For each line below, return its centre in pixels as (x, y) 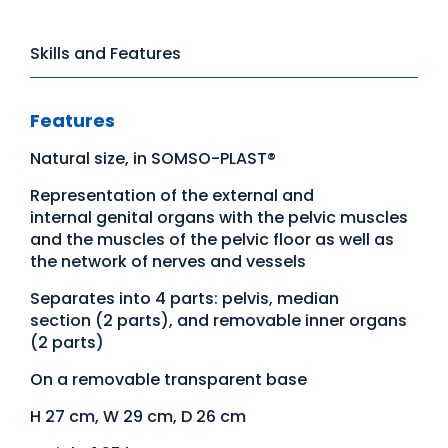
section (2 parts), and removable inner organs (218, 321)
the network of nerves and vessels (168, 262)
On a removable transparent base (168, 380)
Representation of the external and (172, 196)
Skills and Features (105, 54)
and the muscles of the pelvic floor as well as (212, 240)
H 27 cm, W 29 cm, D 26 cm (138, 417)
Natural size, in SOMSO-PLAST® (153, 159)
